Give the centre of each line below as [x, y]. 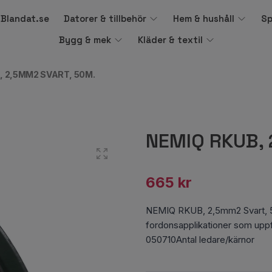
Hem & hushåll [203, 19]
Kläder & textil [171, 40]
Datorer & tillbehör [105, 19]
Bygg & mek [85, 40]
